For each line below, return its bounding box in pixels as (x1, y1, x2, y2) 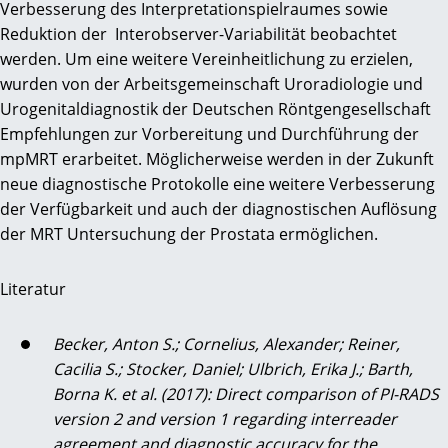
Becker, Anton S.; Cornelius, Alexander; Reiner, (53, 333, 400, 356)
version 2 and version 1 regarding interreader (53, 408, 397, 431)
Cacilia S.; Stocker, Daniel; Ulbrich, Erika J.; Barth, (53, 358, 413, 381)
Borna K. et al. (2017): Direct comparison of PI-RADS (53, 383, 439, 406)
